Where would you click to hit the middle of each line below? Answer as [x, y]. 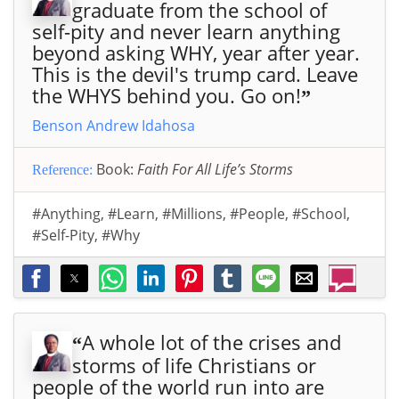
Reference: [62, 170]
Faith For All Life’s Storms [215, 170]
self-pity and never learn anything [186, 32]
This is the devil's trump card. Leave [195, 74]
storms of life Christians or [194, 365]
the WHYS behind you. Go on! [167, 96]
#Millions [192, 214]
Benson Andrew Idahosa [114, 126]
